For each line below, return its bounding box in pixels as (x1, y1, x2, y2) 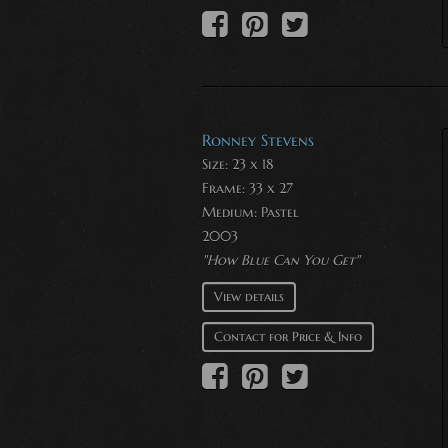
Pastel (261, 203, 299, 222)
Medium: (202, 203, 261, 222)
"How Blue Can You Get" (202, 251, 360, 270)
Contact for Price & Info (214, 328, 362, 346)
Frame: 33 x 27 (202, 179, 293, 198)
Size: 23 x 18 (202, 155, 274, 174)
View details (214, 288, 284, 306)
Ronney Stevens (202, 130, 314, 151)
